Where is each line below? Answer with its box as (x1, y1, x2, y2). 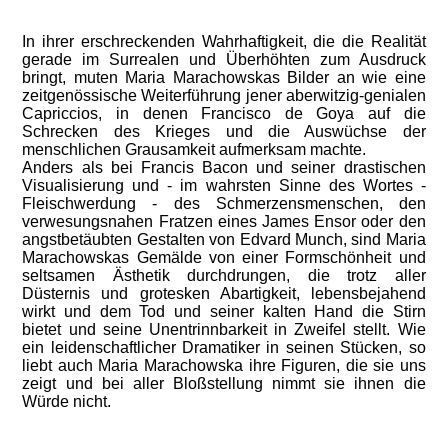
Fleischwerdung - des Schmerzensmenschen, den (22, 195, 426, 212)
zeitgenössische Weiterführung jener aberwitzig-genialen (22, 87, 426, 104)
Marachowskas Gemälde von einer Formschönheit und (22, 249, 426, 266)
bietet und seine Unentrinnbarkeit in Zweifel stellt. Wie (22, 321, 426, 338)
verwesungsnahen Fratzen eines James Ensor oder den (22, 213, 426, 230)
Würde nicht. (22, 393, 112, 410)
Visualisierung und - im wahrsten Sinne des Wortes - (22, 177, 426, 194)
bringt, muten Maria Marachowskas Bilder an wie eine (22, 69, 426, 86)
